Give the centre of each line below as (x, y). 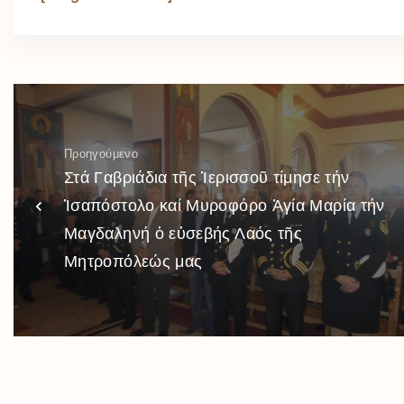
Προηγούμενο (101, 154)
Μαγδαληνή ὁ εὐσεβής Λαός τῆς (184, 234)
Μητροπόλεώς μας (133, 262)
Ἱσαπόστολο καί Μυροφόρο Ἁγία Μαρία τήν (225, 206)
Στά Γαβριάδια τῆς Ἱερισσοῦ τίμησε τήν (207, 178)
